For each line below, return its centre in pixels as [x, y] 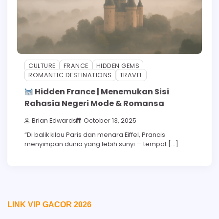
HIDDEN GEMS [118, 66]
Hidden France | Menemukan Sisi [101, 92]
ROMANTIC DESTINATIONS [70, 75]
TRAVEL [131, 75]
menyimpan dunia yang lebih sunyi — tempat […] [101, 144]
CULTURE [42, 66]
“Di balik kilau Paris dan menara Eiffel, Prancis [95, 134]
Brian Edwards [54, 120]
